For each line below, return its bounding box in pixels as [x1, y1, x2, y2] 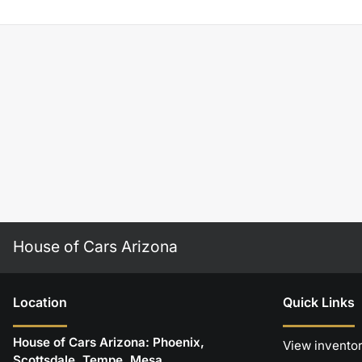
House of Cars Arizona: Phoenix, [13, 334, 204, 350]
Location [13, 293, 67, 310]
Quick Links [283, 293, 355, 310]
